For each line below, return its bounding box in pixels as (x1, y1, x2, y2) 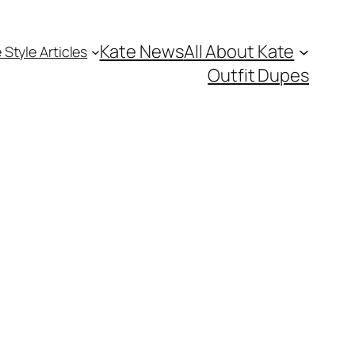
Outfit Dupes (208, 63, 309, 87)
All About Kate (183, 40, 295, 63)
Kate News (99, 40, 184, 63)
